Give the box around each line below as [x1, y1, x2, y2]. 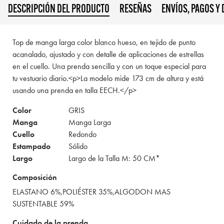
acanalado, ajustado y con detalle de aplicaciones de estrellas [12, 49, 204, 60]
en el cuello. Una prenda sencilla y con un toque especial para [12, 61, 206, 72]
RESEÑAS [119, 3, 151, 16]
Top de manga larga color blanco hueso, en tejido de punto [12, 37, 195, 48]
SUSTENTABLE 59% [12, 198, 74, 209]
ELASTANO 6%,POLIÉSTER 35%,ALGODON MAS [12, 186, 170, 197]
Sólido [68, 141, 87, 152]
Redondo [68, 129, 96, 140]
